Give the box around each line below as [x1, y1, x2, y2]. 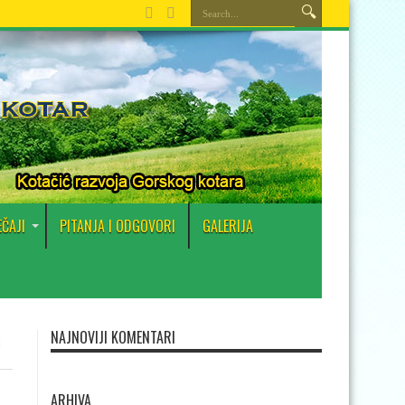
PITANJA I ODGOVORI [60, 215, 175, 237]
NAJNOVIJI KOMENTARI [51, 326, 175, 348]
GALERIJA [202, 215, 253, 237]
